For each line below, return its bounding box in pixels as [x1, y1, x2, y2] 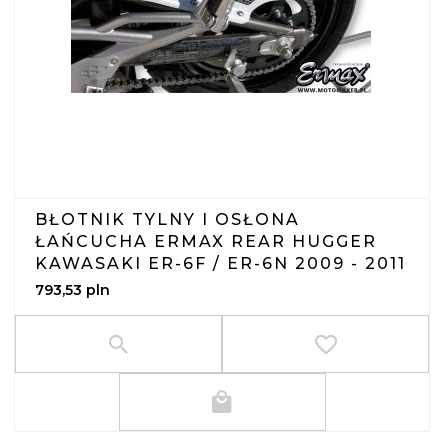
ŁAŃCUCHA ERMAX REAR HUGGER [35, 232, 377, 252]
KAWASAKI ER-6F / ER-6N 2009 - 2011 [35, 254, 406, 274]
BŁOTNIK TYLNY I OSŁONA [35, 210, 300, 230]
